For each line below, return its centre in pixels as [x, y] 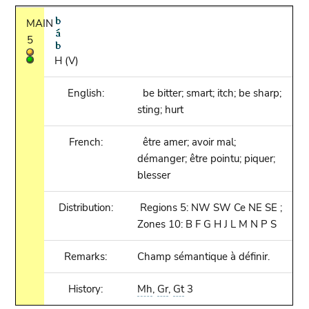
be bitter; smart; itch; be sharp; [210, 93]
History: [86, 289]
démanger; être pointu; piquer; [207, 159]
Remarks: [86, 257]
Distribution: [86, 208]
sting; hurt [161, 110]
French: [86, 142]
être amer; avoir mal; [187, 142]
